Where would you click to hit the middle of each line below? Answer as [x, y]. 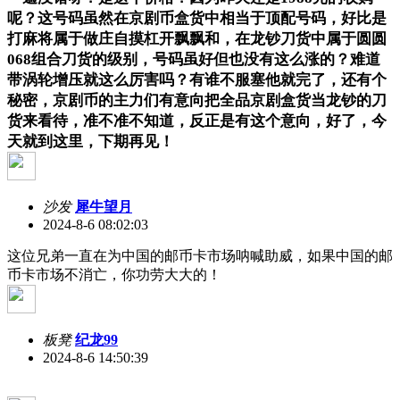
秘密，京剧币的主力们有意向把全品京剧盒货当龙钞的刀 [197, 100]
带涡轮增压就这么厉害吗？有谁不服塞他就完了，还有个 [197, 79]
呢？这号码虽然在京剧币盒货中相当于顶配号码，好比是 [197, 18]
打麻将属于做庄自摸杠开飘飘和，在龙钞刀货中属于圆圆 [197, 38]
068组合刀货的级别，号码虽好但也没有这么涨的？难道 [194, 59]
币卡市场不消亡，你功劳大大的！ [114, 274]
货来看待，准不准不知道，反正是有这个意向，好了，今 [197, 121]
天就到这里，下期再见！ [91, 141]
